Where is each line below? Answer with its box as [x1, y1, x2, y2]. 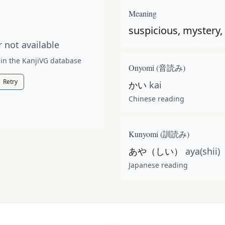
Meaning [129, 8, 157, 19]
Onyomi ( [129, 62, 159, 73]
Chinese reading [129, 94, 184, 103]
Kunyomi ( [129, 129, 163, 139]
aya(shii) [185, 145, 220, 157]
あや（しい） [129, 145, 183, 157]
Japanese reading [129, 160, 188, 170]
